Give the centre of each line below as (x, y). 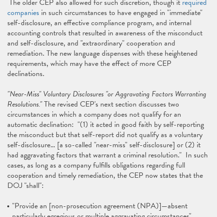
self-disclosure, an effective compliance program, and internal (99, 23)
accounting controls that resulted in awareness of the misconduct (105, 33)
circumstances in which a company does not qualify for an (94, 114)
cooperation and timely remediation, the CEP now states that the (105, 175)
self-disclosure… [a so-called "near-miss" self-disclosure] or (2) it (104, 145)
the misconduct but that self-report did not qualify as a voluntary (105, 135)
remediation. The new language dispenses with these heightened (102, 53)
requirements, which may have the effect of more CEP (89, 63)
